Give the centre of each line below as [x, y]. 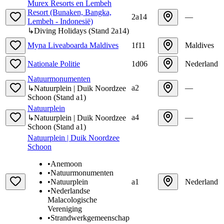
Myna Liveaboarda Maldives [73, 45]
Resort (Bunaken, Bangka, [69, 12]
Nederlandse [70, 190]
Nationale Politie [54, 63]
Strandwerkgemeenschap [90, 217]
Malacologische [72, 199]
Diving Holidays [60, 30]
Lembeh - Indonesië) [60, 21]
